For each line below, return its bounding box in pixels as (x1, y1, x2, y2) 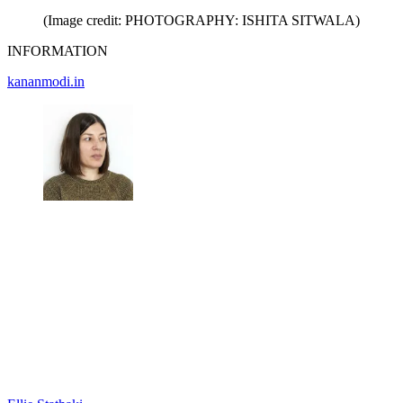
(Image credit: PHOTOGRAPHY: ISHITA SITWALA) (43, 13, 360, 29)
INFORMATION (7, 43, 108, 59)
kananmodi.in (7, 74, 85, 90)
